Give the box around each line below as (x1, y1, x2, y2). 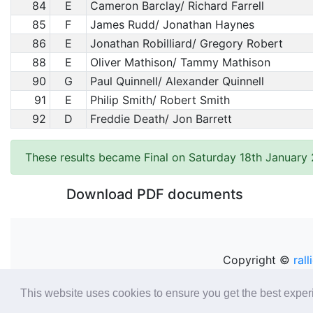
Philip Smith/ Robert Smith (89, 93, 230, 107)
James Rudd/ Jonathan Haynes (89, 17, 254, 31)
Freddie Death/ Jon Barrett (89, 112, 232, 126)
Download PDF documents (66, 186, 247, 203)
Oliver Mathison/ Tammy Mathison (89, 55, 270, 69)
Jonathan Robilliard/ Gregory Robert (89, 36, 283, 50)
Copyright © (222, 253, 293, 267)
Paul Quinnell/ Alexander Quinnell (89, 74, 264, 88)
